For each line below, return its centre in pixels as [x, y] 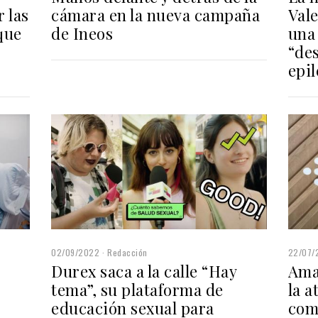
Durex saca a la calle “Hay [144, 272]
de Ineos [82, 34]
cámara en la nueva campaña [156, 15]
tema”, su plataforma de [137, 290]
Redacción [127, 253]
